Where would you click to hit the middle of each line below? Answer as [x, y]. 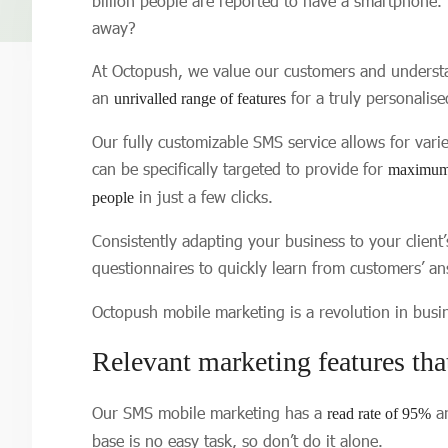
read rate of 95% [379, 413]
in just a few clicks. [203, 196]
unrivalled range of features [200, 98]
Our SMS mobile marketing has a [209, 412]
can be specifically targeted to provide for [240, 168]
